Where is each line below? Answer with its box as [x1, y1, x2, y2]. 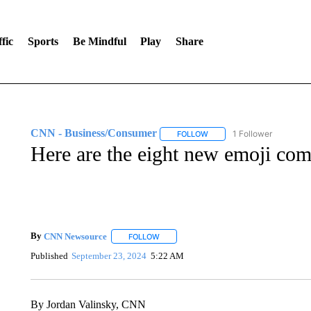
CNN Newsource [43, 230, 107, 242]
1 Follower [232, 128, 272, 139]
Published [30, 250, 68, 261]
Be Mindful [72, 35, 126, 47]
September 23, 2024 [72, 250, 147, 261]
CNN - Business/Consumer [30, 127, 157, 139]
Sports [27, 35, 58, 47]
